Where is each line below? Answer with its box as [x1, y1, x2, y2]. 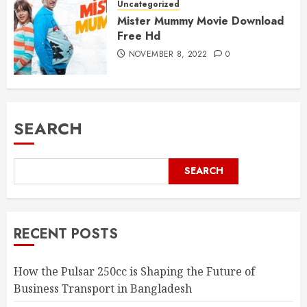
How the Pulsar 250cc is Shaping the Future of [14, 263, 255, 279]
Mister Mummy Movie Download [117, 12, 284, 29]
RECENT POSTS [14, 223, 118, 244]
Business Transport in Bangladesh [14, 280, 192, 296]
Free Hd [117, 27, 160, 44]
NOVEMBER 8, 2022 [128, 47, 208, 60]
